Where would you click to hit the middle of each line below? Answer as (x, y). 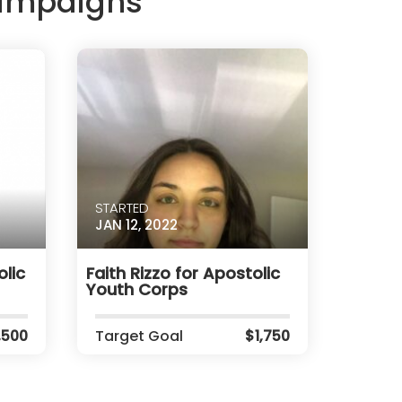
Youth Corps (137, 289)
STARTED (122, 208)
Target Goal (139, 336)
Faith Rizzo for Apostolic (183, 273)
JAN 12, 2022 (136, 225)
